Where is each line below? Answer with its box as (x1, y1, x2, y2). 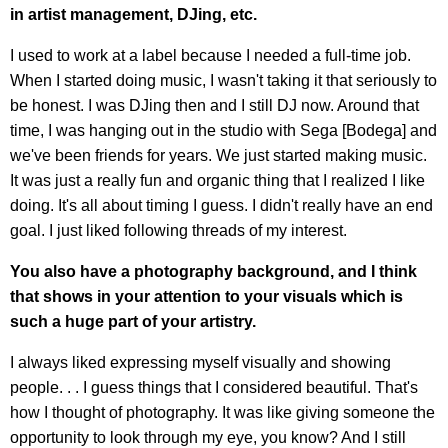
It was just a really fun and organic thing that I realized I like (10, 172, 425, 190)
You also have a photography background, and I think (10, 263, 417, 281)
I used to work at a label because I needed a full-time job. (10, 47, 411, 65)
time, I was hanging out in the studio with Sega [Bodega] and (10, 122, 437, 140)
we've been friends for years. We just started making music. (10, 147, 427, 165)
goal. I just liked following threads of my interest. (10, 222, 347, 240)
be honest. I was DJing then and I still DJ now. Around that (10, 97, 419, 115)
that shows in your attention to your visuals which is (10, 288, 403, 306)
